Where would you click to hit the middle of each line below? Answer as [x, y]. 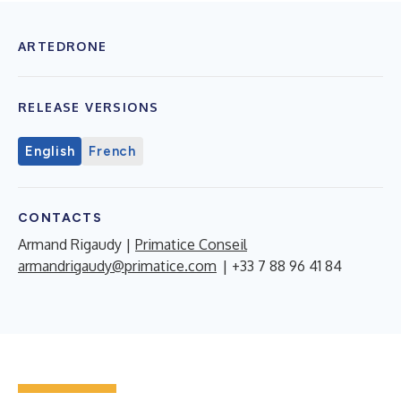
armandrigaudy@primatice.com [117, 266]
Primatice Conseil [191, 244]
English [50, 151]
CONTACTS [60, 218]
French [112, 151]
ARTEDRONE [63, 46]
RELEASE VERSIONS [89, 107]
